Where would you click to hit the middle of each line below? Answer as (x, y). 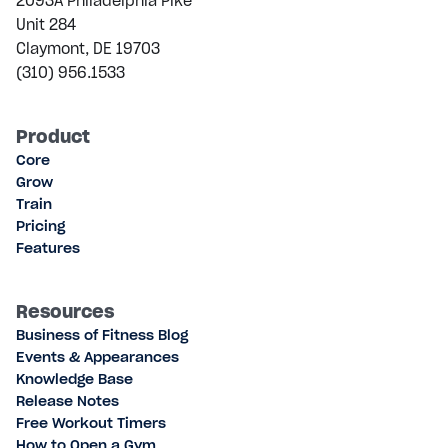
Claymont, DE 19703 (88, 48)
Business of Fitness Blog (102, 335)
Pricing (40, 226)
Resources (65, 312)
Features (48, 248)
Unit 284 (46, 24)
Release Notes (67, 401)
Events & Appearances (97, 357)
